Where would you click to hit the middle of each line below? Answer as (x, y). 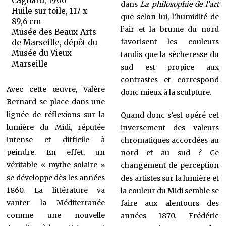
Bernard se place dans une (56, 102)
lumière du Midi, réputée (56, 127)
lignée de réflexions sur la (56, 115)
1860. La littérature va (56, 190)
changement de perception (169, 165)
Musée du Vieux (42, 53)
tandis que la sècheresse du (169, 54)
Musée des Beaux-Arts (54, 32)
